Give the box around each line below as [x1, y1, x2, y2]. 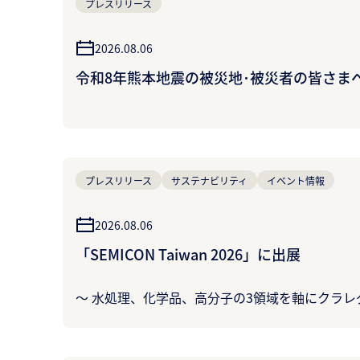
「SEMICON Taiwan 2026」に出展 [76, 243, 301, 264]
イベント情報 [267, 173, 325, 187]
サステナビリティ [171, 173, 247, 187]
